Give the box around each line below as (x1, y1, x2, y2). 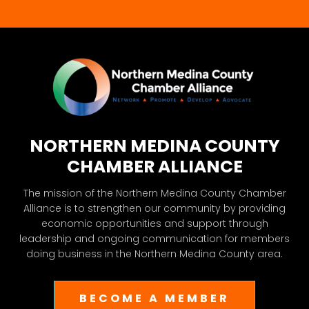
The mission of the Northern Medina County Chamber (23, 186, 286, 200)
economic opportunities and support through (41, 216, 268, 230)
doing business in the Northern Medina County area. (26, 246, 283, 261)
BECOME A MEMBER (79, 290, 230, 306)
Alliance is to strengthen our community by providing (23, 201, 286, 215)
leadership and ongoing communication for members (19, 231, 290, 246)
